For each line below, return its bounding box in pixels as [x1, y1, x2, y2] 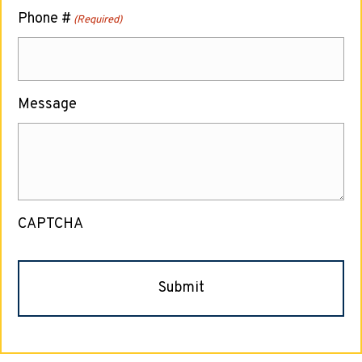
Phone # [18, 10, 71, 28]
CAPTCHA [18, 215, 83, 234]
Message [18, 95, 77, 114]
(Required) [74, 14, 123, 27]
